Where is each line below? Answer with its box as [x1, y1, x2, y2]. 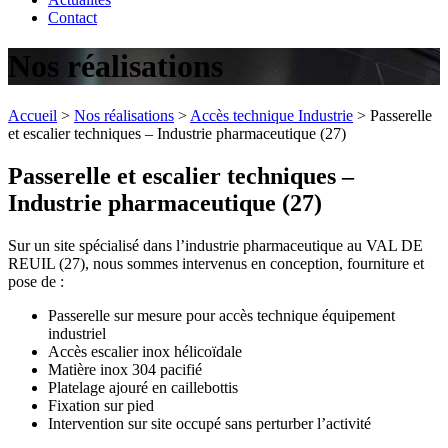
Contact [48, 9, 97, 26]
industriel [48, 324, 106, 342]
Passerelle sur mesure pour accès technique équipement [48, 306, 395, 324]
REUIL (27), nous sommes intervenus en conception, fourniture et [8, 254, 424, 272]
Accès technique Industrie [190, 106, 353, 124]
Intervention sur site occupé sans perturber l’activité [48, 414, 371, 432]
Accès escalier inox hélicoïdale [48, 342, 242, 360]
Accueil [8, 106, 57, 124]
